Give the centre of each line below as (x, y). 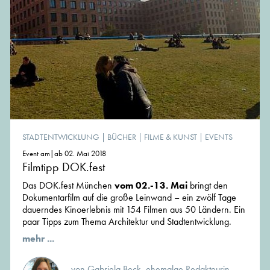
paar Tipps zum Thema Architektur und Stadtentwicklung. (127, 222)
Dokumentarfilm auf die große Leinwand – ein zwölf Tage (129, 198)
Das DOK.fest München (68, 186)
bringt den (208, 186)
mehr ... (38, 239)
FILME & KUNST (171, 137)
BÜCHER (122, 137)
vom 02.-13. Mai (151, 186)
